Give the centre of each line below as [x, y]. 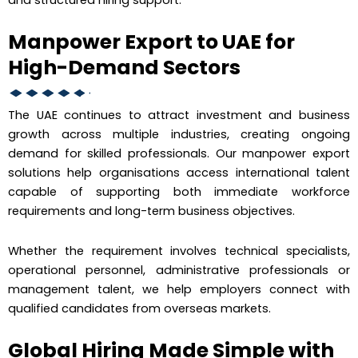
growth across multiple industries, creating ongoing [179, 135]
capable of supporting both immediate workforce [179, 192]
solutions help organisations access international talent [179, 173]
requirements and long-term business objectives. [151, 211]
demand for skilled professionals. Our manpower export [179, 154]
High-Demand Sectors [124, 68]
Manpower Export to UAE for [151, 42]
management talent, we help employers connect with [179, 289]
